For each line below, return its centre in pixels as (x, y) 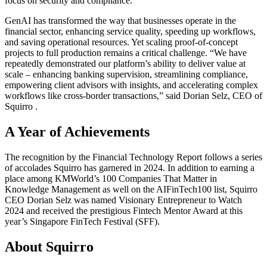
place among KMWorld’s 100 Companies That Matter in (111, 178)
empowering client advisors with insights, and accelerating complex (131, 85)
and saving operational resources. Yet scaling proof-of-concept (121, 42)
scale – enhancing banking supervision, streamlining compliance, (126, 74)
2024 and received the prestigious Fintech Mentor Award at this (124, 210)
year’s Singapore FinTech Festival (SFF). (82, 221)
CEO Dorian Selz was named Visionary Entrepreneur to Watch (123, 200)
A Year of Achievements (77, 131)
